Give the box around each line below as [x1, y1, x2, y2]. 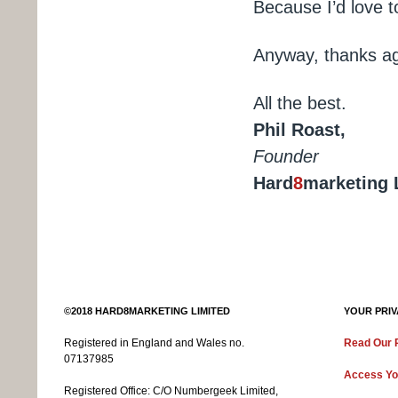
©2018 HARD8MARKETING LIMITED [64, 306, 230, 316]
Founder [253, 147, 319, 166]
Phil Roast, [253, 120, 346, 139]
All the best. [253, 93, 346, 113]
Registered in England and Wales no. [64, 337, 244, 349]
